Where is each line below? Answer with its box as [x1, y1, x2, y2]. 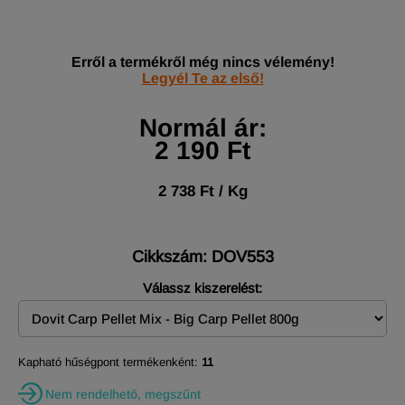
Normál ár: [138, 114, 267, 142]
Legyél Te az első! [141, 71, 264, 86]
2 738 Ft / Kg [157, 183, 248, 200]
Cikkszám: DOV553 [131, 248, 274, 266]
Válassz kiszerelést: [143, 280, 262, 296]
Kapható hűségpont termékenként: [18, 355, 202, 369]
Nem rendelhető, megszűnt [45, 387, 201, 401]
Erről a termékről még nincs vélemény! [71, 54, 334, 70]
